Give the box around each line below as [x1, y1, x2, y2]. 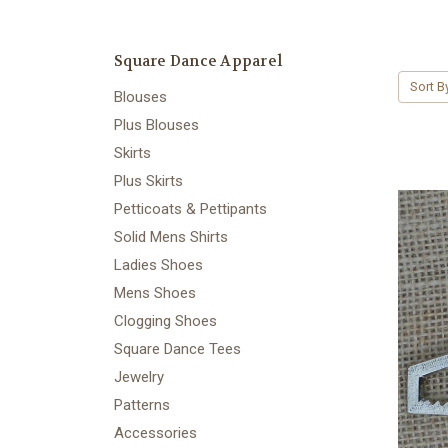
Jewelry [114, 367, 164, 386]
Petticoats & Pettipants [114, 199, 267, 218]
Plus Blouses [114, 115, 199, 134]
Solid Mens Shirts [114, 227, 228, 246]
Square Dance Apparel [114, 50, 282, 71]
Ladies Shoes [114, 255, 203, 274]
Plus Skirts [114, 171, 183, 190]
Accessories [114, 423, 197, 442]
